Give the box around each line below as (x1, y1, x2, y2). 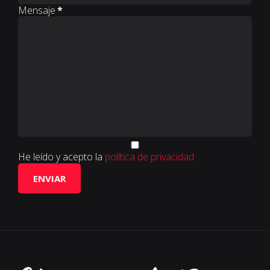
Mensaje (18, 3, 55, 17)
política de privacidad (105, 149, 194, 163)
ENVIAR (33, 172, 66, 184)
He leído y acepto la (18, 149, 105, 163)
